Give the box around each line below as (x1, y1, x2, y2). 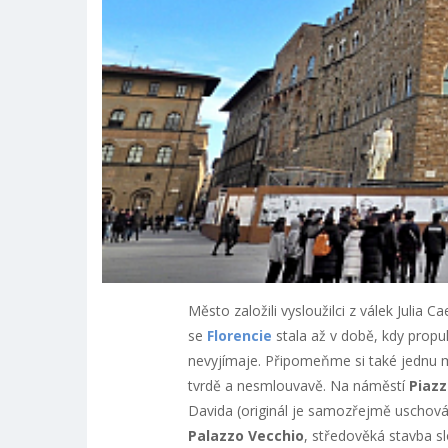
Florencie (206, 325, 272, 345)
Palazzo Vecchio (187, 425, 304, 445)
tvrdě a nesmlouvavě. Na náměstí (187, 375, 409, 395)
